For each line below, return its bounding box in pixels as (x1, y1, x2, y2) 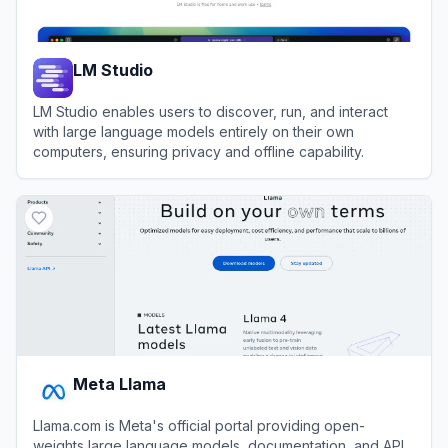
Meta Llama (73, 373, 166, 394)
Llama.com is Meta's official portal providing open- (33, 416, 365, 434)
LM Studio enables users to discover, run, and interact (33, 102, 388, 120)
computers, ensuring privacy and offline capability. (33, 142, 364, 160)
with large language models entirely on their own (33, 122, 354, 140)
